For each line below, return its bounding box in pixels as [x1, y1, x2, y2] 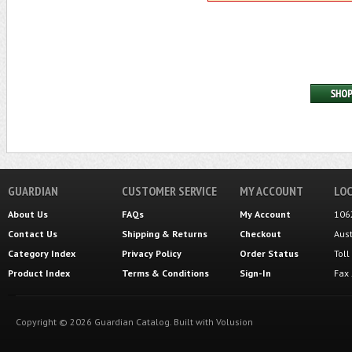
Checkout [240, 228, 281, 240]
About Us [8, 208, 48, 220]
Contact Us [8, 228, 57, 240]
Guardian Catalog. [92, 316, 171, 328]
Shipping [122, 228, 159, 240]
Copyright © [16, 316, 70, 328]
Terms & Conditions [122, 267, 209, 279]
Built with [171, 316, 216, 328]
